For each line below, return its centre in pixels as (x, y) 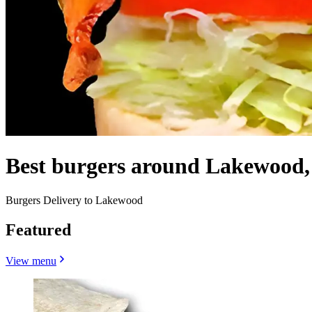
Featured (38, 229)
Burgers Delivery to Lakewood (74, 200)
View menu (31, 260)
